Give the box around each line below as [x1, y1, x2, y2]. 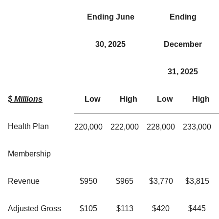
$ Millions [8, 95, 43, 104]
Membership [8, 150, 51, 158]
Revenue [8, 177, 40, 186]
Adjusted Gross [8, 204, 61, 213]
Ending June [87, 13, 134, 22]
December [164, 40, 202, 49]
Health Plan [8, 122, 49, 131]
